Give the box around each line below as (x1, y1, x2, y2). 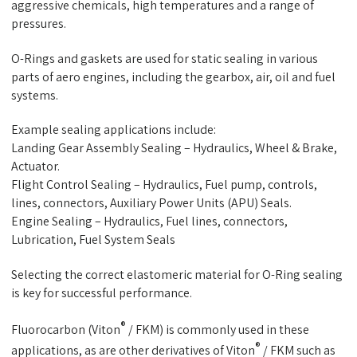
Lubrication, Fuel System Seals (10, 231, 175, 249)
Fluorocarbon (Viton (10, 321, 120, 339)
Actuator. (10, 158, 60, 175)
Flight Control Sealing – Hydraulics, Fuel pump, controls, (10, 176, 317, 194)
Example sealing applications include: (10, 121, 216, 139)
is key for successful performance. (10, 284, 192, 301)
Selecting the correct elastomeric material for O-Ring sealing (10, 265, 343, 283)
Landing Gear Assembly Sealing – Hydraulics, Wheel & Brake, (10, 139, 337, 157)
